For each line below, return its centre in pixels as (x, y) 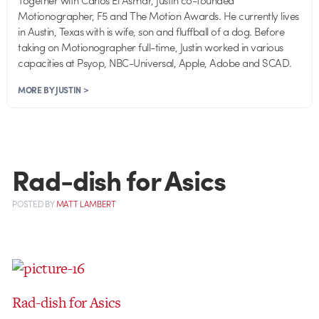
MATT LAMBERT (86, 204)
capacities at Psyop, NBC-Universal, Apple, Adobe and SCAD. (155, 62)
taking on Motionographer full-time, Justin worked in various (151, 47)
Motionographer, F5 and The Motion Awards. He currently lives (158, 15)
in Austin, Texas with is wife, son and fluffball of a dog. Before (151, 31)
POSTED (28, 204)
